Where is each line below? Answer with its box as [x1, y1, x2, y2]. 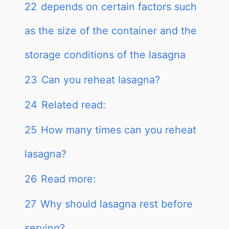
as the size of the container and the [25, 25, 197, 37]
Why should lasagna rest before [40, 198, 193, 210]
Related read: [41, 99, 105, 111]
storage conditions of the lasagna [25, 49, 186, 61]
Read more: [41, 173, 96, 185]
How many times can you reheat [41, 124, 196, 136]
